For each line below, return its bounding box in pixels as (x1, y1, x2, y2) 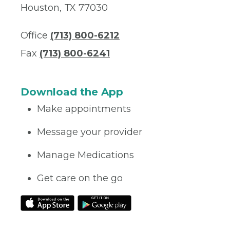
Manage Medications (37, 149, 134, 161)
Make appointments (37, 103, 131, 115)
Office (21, 30, 50, 42)
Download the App (21, 86, 123, 99)
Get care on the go (37, 172, 123, 184)
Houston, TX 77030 (21, 2, 108, 14)
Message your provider (37, 126, 142, 138)
